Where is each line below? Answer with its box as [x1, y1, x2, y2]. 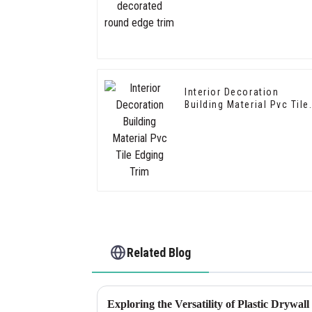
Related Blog [127, 244, 192, 260]
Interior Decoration [185, 86, 279, 98]
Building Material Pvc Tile [185, 99, 310, 111]
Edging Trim [185, 111, 242, 123]
